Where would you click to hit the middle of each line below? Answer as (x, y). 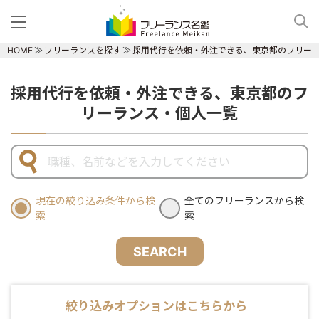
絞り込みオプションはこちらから (156, 306)
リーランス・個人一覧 (159, 113)
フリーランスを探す (83, 50)
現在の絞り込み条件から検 (95, 200)
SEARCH (159, 251)
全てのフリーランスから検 (244, 200)
